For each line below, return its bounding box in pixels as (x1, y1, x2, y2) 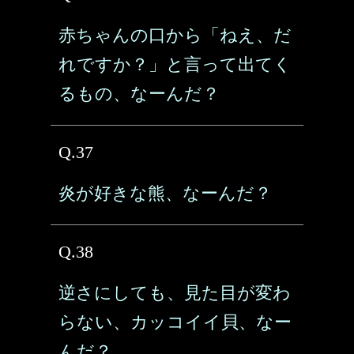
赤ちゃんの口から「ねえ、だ (58, 25, 292, 45)
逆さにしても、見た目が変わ (58, 283, 291, 303)
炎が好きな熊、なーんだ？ (58, 183, 272, 203)
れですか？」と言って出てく (58, 55, 292, 74)
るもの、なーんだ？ (58, 84, 220, 104)
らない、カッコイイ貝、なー (58, 312, 292, 332)
